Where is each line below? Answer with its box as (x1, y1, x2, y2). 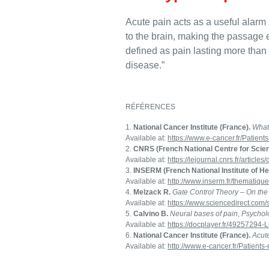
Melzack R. (133, 187, 171, 196)
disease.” (125, 59, 165, 70)
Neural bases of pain (170, 209, 238, 218)
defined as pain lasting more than (125, 45, 267, 56)
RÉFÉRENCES (125, 102, 175, 111)
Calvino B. (133, 209, 168, 218)
